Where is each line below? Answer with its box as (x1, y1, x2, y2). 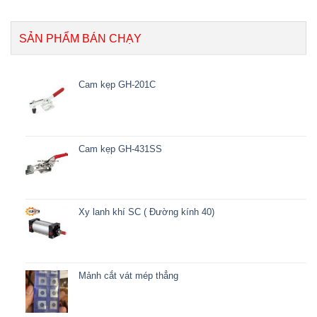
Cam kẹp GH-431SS (78, 143, 162, 154)
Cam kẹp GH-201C (78, 79, 156, 91)
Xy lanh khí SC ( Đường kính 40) (78, 207, 214, 218)
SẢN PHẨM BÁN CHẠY (19, 33, 142, 45)
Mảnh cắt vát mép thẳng (78, 270, 178, 281)
